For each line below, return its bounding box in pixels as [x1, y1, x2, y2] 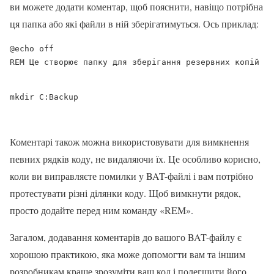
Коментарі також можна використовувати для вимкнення [10, 135, 249, 148]
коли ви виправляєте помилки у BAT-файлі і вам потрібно [10, 169, 253, 182]
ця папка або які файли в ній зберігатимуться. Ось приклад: [10, 17, 259, 30]
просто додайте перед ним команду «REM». [10, 203, 193, 217]
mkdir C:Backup [10, 92, 78, 102]
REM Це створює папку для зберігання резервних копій [10, 57, 259, 67]
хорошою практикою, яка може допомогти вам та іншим [10, 247, 245, 261]
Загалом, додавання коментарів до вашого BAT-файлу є [10, 230, 242, 243]
